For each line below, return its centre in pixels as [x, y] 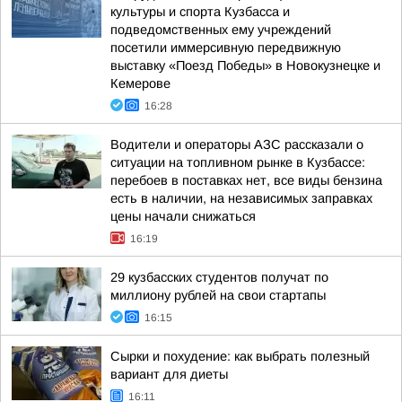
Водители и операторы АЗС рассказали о [237, 144]
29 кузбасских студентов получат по [219, 277]
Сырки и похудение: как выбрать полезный [240, 356]
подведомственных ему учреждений [221, 30]
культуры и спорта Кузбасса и [200, 12]
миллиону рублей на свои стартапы [218, 295]
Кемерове [140, 83]
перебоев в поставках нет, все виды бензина [246, 180]
